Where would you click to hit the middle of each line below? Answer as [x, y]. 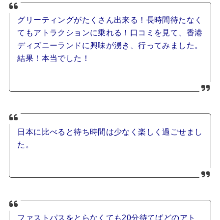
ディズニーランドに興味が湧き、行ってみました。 [110, 46]
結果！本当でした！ [54, 58]
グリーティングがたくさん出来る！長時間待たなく [110, 20]
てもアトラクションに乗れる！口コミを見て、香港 [110, 33]
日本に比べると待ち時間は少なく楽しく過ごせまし [110, 132]
